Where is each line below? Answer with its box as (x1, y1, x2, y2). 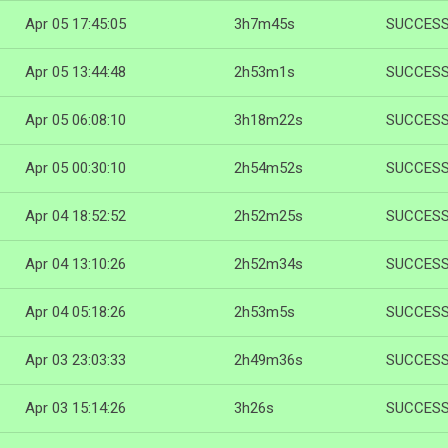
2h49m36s (234, 351, 303, 369)
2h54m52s (234, 159, 303, 177)
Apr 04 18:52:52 (25, 207, 126, 225)
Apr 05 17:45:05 (25, 15, 126, 33)
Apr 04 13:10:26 (25, 255, 126, 273)
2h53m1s (234, 63, 295, 81)
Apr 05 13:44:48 (25, 63, 126, 81)
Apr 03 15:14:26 (25, 399, 126, 417)
